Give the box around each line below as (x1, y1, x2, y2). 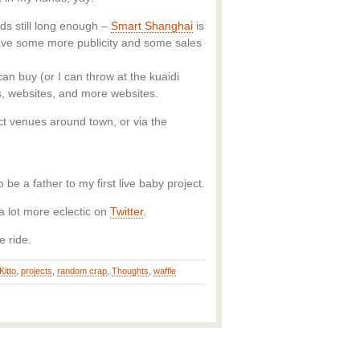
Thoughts (112, 266, 149, 276)
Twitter (110, 205, 143, 218)
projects (21, 266, 52, 276)
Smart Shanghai (111, 19, 193, 32)
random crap (57, 266, 107, 276)
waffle (153, 266, 176, 276)
